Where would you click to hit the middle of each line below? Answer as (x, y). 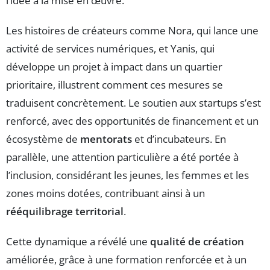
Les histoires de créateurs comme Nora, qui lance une (132, 30)
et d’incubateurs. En (179, 139)
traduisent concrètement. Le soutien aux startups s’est (133, 102)
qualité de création (197, 241)
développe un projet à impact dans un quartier (114, 66)
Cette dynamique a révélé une (78, 241)
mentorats (106, 139)
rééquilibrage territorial (65, 211)
